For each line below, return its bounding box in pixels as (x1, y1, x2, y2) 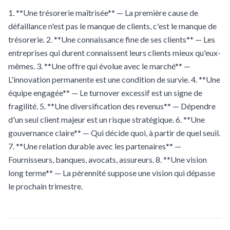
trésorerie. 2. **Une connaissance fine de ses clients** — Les (8, 34, 215, 44)
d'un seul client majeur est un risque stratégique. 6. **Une (8, 114, 205, 124)
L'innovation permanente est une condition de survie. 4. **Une (8, 74, 220, 84)
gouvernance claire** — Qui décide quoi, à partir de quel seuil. (8, 128, 220, 138)
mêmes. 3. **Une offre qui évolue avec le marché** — (8, 61, 190, 71)
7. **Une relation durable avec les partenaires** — (8, 141, 181, 151)
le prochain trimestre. (8, 181, 83, 191)
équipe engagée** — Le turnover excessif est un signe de (8, 88, 202, 98)
